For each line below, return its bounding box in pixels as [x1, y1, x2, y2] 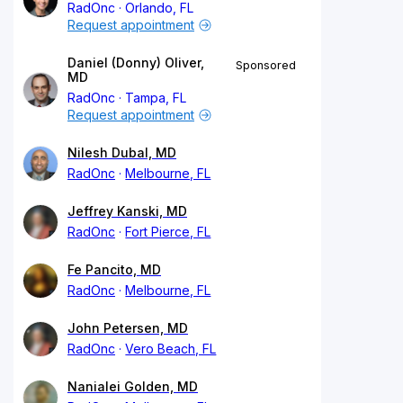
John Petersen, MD [67, 319, 188, 336]
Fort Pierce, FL [125, 223, 211, 239]
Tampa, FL [125, 89, 187, 105]
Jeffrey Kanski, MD [67, 202, 187, 219]
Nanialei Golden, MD [67, 378, 198, 394]
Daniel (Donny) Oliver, [67, 54, 204, 70]
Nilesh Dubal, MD [67, 144, 176, 160]
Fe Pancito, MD [67, 261, 161, 277]
